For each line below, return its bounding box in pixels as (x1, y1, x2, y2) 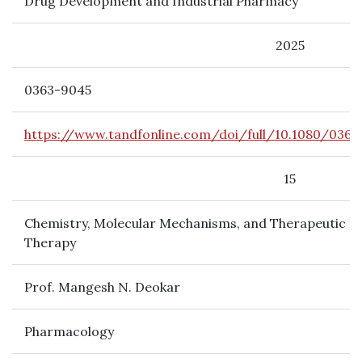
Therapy (24, 234, 76, 250)
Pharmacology (24, 323, 114, 339)
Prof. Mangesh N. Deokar (24, 279, 180, 295)
